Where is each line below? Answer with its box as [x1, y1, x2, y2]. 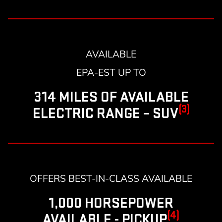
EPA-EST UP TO [76, 66, 146, 79]
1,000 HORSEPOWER [49, 194, 173, 213]
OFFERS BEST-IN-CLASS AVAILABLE [30, 172, 192, 185]
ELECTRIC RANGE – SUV [32, 105, 178, 123]
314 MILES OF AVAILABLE [33, 88, 189, 107]
